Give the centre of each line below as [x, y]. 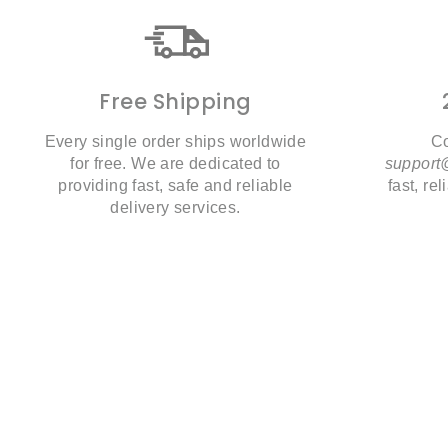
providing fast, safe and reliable [175, 185]
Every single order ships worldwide [175, 141]
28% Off [305, 431]
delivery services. [175, 207]
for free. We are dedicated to [175, 163]
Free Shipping [175, 101]
